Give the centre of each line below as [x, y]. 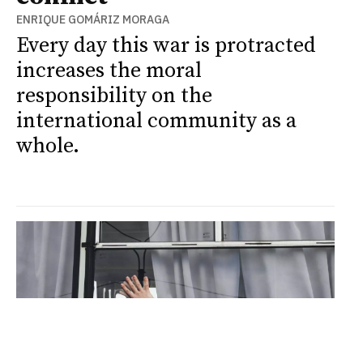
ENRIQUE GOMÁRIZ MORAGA [93, 20]
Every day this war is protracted [166, 46]
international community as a [156, 122]
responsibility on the [114, 96]
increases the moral [109, 71]
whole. [48, 147]
